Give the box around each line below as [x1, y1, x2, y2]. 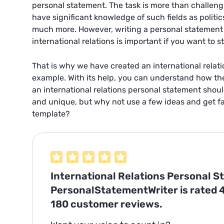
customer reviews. [68, 198, 162, 210]
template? [32, 109, 70, 118]
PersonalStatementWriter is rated [50, 184, 219, 196]
